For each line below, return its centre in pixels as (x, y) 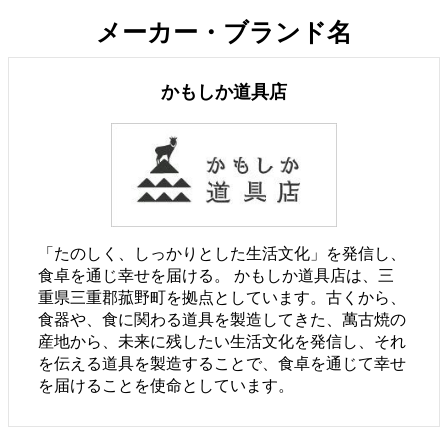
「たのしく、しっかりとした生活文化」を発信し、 (222, 253)
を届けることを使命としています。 (166, 385)
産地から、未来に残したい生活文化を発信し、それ (222, 341)
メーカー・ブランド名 (224, 32)
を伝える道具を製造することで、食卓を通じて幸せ (222, 363)
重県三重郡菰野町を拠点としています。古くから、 (222, 297)
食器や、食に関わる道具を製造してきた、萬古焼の (222, 319)
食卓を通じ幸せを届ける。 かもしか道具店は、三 (216, 275)
